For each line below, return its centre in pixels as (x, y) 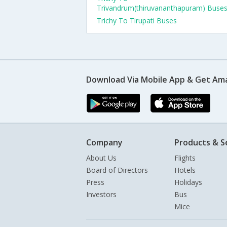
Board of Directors (117, 170)
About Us (101, 158)
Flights (185, 158)
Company (104, 142)
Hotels (185, 170)
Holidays (188, 182)
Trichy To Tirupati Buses (137, 21)
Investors (101, 194)
